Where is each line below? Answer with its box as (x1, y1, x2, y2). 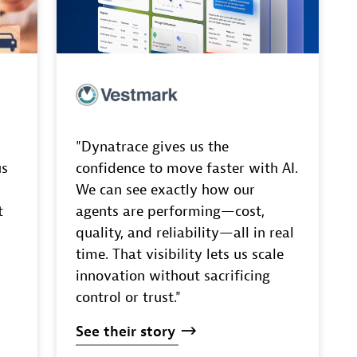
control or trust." (75, 288, 181, 307)
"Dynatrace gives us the (75, 137, 229, 156)
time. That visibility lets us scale (75, 245, 284, 264)
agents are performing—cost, (75, 202, 265, 221)
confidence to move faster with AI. (75, 159, 298, 178)
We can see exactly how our (75, 180, 255, 199)
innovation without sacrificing (75, 266, 270, 285)
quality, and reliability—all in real (75, 223, 294, 242)
